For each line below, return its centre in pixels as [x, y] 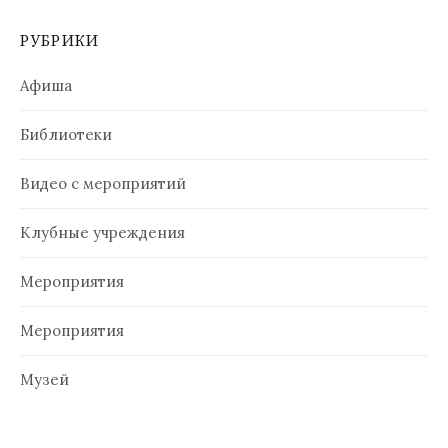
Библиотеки [66, 134]
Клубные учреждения [102, 232]
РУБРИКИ [60, 41]
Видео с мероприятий [103, 183]
